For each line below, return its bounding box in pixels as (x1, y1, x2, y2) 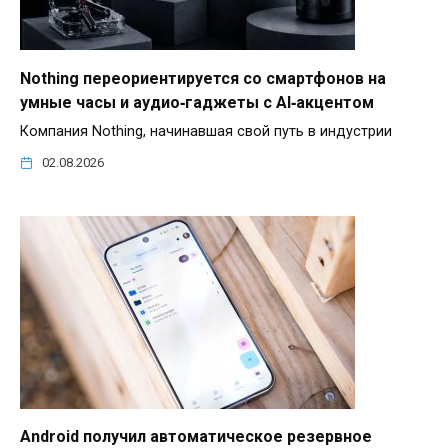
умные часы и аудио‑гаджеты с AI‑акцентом (20, 92, 374, 112)
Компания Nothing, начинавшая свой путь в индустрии (20, 122, 392, 140)
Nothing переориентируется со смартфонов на (20, 68, 386, 88)
